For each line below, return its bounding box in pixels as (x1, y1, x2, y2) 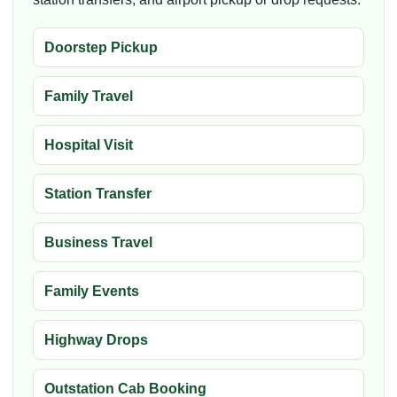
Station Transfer (44, 185, 152, 201)
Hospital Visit (44, 136, 133, 152)
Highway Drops (44, 331, 148, 347)
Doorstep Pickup (44, 39, 158, 55)
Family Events (44, 283, 139, 299)
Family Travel (44, 88, 133, 104)
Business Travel (44, 234, 152, 250)
